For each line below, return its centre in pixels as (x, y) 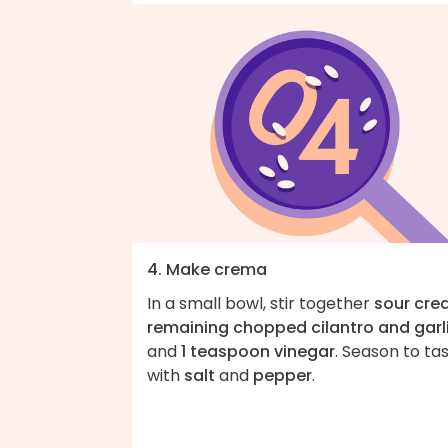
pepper (282, 375)
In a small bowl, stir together (260, 303)
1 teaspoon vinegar (258, 351)
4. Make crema (207, 269)
